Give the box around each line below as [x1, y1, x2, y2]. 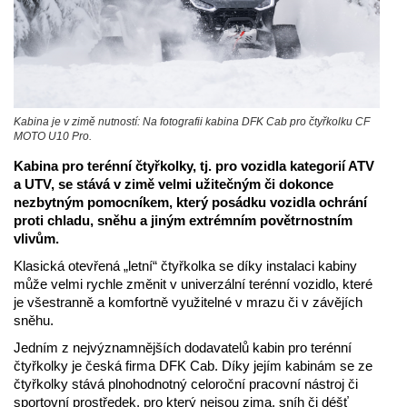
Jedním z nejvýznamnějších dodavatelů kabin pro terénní [14, 339, 352, 355]
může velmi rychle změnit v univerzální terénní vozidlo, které [14, 275, 372, 292]
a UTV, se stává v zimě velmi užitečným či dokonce [14, 175, 333, 192]
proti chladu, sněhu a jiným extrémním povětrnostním [14, 212, 352, 228]
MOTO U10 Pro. [14, 129, 92, 143]
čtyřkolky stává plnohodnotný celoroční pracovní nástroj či [14, 375, 358, 392]
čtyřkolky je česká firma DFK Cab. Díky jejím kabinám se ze [14, 357, 372, 373]
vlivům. [14, 230, 59, 246]
